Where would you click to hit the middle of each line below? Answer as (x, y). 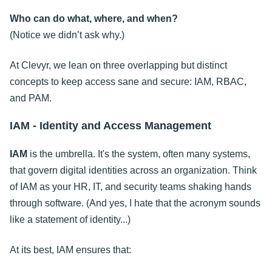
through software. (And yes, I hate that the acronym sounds (135, 203)
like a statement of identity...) (70, 220)
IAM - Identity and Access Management (110, 125)
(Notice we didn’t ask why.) (67, 35)
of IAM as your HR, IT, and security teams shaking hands (131, 187)
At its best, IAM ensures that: (70, 250)
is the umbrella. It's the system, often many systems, (139, 154)
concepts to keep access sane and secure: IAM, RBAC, (128, 81)
